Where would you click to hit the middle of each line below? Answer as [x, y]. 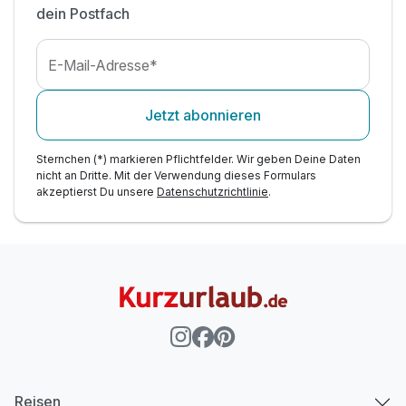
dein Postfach [83, 13]
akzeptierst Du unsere [97, 191]
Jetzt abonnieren [203, 115]
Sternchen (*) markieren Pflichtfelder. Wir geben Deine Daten [198, 159]
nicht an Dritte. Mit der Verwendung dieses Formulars [176, 175]
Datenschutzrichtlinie [213, 191]
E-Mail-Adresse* [103, 65]
